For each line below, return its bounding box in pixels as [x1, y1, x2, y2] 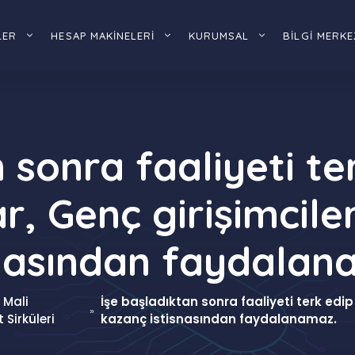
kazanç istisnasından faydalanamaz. [100, 311, 337, 327]
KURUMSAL [189, 29, 250, 42]
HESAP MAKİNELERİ [51, 29, 155, 42]
